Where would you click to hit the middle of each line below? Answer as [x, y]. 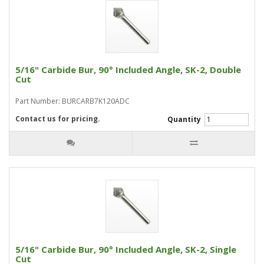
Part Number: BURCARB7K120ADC [72, 101]
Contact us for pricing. [58, 119]
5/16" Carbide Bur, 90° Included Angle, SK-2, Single [126, 249]
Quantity [185, 119]
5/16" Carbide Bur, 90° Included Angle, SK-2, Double [128, 70]
